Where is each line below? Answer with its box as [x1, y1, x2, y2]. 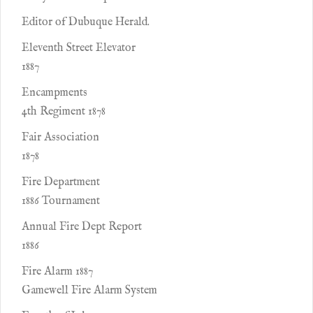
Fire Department [22, 175, 100, 189]
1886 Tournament [22, 194, 100, 208]
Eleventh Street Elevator [22, 41, 136, 55]
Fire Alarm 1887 [22, 265, 93, 279]
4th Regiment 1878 [22, 105, 105, 119]
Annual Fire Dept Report [22, 220, 142, 234]
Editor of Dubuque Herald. [22, 15, 150, 29]
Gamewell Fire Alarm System [22, 284, 157, 298]
